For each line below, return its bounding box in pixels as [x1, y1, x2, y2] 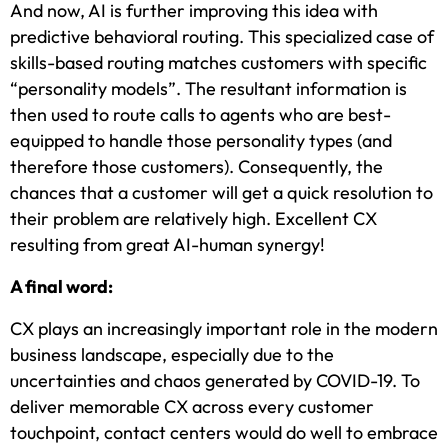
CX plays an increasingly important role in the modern [10, 317, 438, 341]
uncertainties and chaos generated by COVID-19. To [10, 369, 420, 393]
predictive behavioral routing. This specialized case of [10, 25, 434, 49]
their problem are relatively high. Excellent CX [10, 207, 377, 231]
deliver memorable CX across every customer [10, 395, 374, 419]
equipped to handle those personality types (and [10, 129, 392, 153]
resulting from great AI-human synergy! [10, 233, 325, 257]
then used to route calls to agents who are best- [10, 103, 391, 127]
